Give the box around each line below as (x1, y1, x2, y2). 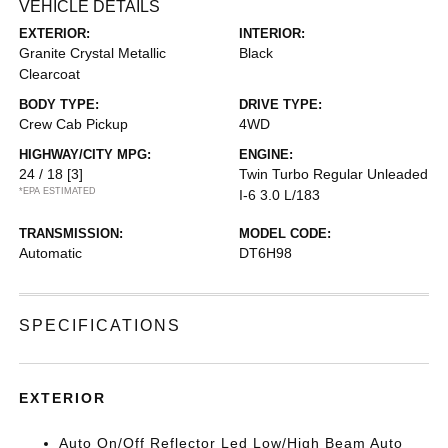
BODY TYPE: (19, 97, 100, 112)
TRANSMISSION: (19, 226, 124, 241)
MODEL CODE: (239, 226, 331, 241)
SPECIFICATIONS (19, 317, 182, 334)
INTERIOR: (239, 26, 305, 41)
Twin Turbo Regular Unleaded (239, 166, 428, 182)
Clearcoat (19, 66, 81, 82)
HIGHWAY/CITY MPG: (19, 147, 152, 162)
